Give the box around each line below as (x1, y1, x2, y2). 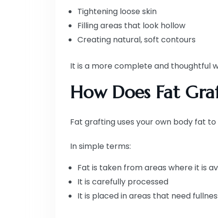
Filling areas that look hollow (77, 19, 185, 31)
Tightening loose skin (77, 5, 157, 17)
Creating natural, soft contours (77, 34, 196, 45)
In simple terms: (70, 140, 131, 152)
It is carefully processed (77, 176, 168, 187)
